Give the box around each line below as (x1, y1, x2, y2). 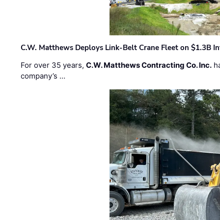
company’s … (21, 71, 66, 81)
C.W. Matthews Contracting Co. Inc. (86, 60, 212, 70)
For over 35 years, (21, 60, 86, 70)
